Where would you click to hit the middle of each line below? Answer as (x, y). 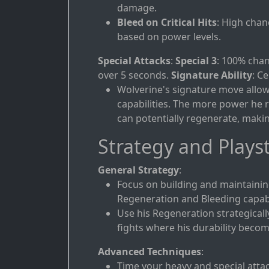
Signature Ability (212, 75)
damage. (137, 8)
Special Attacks (134, 61)
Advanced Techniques (150, 252)
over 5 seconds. (134, 75)
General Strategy (138, 170)
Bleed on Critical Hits (167, 23)
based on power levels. (169, 37)
